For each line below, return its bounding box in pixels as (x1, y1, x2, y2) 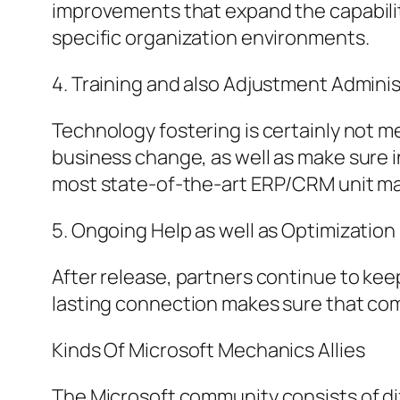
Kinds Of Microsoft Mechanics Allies (52, 337, 365, 364)
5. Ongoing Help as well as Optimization (52, 217, 396, 245)
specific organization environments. (52, 24, 370, 52)
